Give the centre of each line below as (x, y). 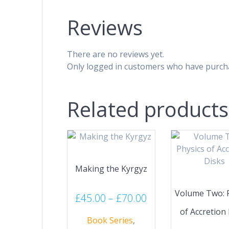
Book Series (110, 220)
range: (161, 210)
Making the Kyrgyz (111, 169)
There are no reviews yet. (116, 54)
